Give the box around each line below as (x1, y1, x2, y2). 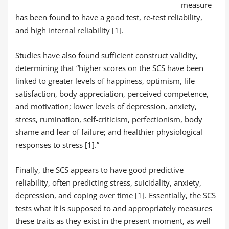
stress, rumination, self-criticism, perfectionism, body (15, 113, 202, 124)
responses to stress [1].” (15, 139, 99, 150)
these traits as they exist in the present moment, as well (15, 215, 211, 226)
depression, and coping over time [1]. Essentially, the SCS (15, 190, 216, 200)
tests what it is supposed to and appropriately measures (15, 202, 212, 213)
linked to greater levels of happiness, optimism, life (15, 75, 195, 86)
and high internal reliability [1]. (15, 25, 124, 35)
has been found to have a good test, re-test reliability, (15, 12, 202, 22)
